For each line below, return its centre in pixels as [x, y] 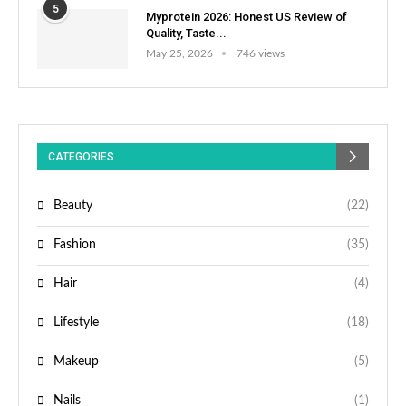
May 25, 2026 [179, 53]
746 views [261, 53]
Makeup [76, 362]
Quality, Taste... [186, 33]
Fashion [75, 245]
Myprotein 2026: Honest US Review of [246, 16]
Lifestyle [76, 323]
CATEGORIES [81, 157]
